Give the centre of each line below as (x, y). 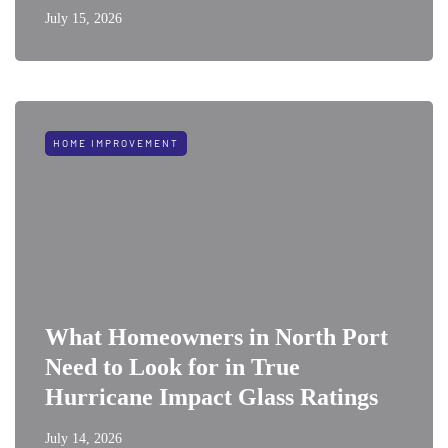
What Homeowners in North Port (216, 336)
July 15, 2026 (83, 18)
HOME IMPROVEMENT (116, 142)
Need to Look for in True (172, 366)
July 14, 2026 (83, 438)
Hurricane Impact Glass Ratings (211, 396)
